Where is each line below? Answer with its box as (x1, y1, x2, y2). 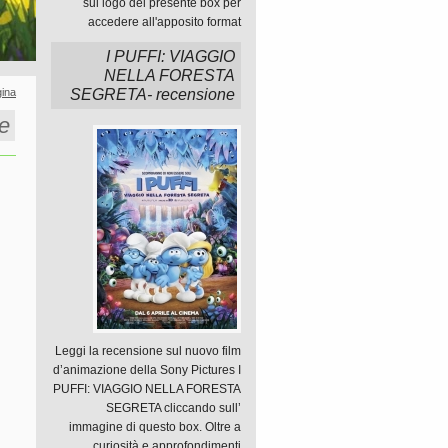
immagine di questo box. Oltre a (69, 420, 241, 434)
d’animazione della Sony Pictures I (53, 363, 241, 377)
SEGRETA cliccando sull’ (106, 401, 241, 415)
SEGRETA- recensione (70, 86, 235, 103)
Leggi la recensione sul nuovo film (55, 344, 241, 358)
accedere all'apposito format (88, 15, 241, 29)
